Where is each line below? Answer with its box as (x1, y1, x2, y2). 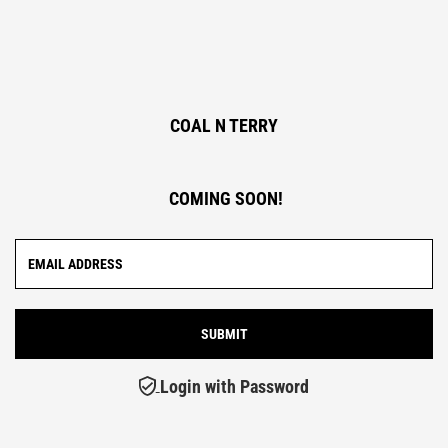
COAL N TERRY (170, 115, 278, 136)
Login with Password (159, 375, 309, 397)
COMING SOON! (165, 188, 283, 209)
